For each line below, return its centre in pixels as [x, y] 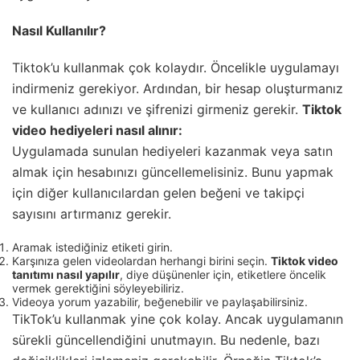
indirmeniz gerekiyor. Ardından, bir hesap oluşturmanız [178, 88]
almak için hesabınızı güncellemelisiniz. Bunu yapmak [173, 172]
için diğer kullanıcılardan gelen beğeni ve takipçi [158, 192]
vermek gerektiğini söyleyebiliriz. [98, 288]
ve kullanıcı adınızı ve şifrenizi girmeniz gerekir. [157, 109]
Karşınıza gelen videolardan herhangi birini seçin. [141, 260]
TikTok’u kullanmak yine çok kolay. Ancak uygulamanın [178, 319]
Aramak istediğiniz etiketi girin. [92, 247]
